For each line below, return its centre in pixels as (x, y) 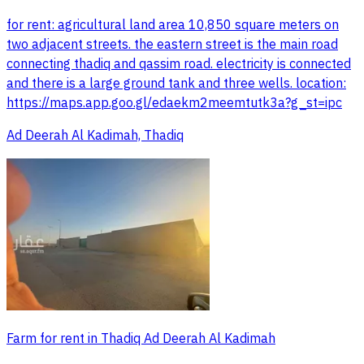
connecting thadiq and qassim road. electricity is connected (179, 64)
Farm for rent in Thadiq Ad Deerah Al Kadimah (141, 339)
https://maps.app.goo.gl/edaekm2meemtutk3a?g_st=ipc (174, 103)
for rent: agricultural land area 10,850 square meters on (173, 25)
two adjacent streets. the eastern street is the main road (172, 44)
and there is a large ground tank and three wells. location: (176, 83)
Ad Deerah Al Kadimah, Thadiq (95, 135)
